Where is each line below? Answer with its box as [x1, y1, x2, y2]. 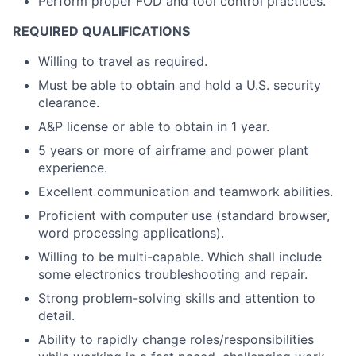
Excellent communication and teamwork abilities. [38, 184, 333, 199]
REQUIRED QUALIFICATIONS [13, 23, 190, 39]
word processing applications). [38, 225, 224, 241]
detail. [38, 308, 75, 323]
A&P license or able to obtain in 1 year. [38, 118, 269, 134]
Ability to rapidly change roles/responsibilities [38, 331, 314, 347]
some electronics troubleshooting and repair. [38, 266, 308, 282]
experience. [38, 160, 107, 176]
